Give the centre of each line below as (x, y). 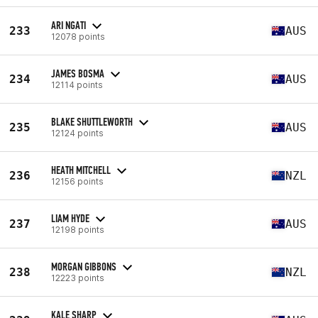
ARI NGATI (68, 25)
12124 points (77, 133)
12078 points (78, 36)
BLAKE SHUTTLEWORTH (92, 121)
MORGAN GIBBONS (84, 266)
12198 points (78, 229)
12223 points (78, 278)
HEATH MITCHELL (81, 170)
